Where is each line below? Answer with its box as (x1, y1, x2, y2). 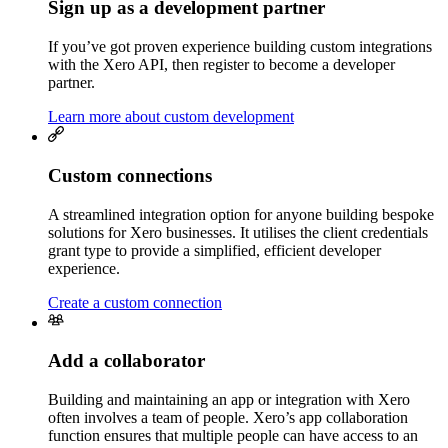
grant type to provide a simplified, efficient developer (48, 241, 381, 259)
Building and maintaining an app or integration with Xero (48, 390, 410, 408)
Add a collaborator (48, 350, 205, 372)
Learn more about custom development (48, 108, 294, 126)
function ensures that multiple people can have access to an (48, 426, 418, 444)
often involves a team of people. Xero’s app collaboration (48, 408, 408, 426)
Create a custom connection (48, 293, 222, 311)
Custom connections (48, 164, 212, 186)
